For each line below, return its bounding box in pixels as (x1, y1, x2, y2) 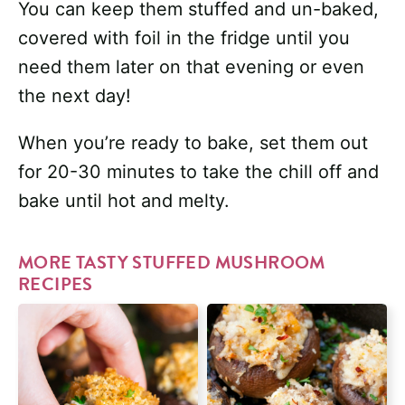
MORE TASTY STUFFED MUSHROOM (18, 249, 325, 277)
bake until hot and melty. (18, 190, 230, 212)
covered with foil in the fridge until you (18, 27, 350, 50)
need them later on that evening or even (18, 56, 364, 79)
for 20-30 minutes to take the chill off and (18, 161, 379, 184)
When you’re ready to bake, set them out (18, 132, 368, 155)
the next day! (18, 85, 131, 108)
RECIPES (18, 270, 93, 298)
